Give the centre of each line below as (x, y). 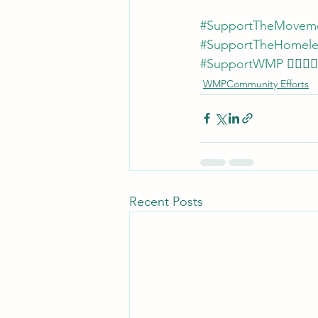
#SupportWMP (242, 64)
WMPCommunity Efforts (256, 83)
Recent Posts (166, 201)
